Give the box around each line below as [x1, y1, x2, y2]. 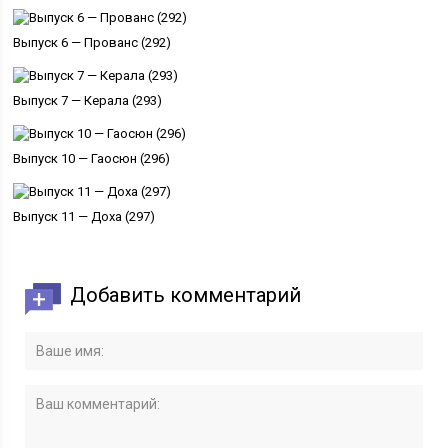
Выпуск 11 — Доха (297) [13, 209, 156, 225]
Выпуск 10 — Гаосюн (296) [13, 151, 171, 167]
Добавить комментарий [70, 283, 302, 308]
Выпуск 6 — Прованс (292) [13, 35, 172, 51]
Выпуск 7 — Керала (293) [13, 93, 163, 109]
